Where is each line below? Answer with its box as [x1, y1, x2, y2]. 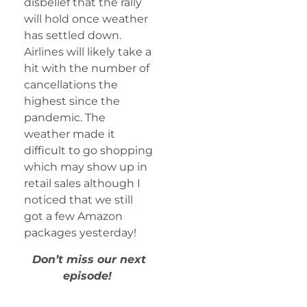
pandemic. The [24, 111, 106, 125]
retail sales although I [24, 177, 140, 191]
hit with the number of [24, 62, 149, 75]
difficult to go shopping [24, 144, 153, 158]
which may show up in [24, 160, 147, 174]
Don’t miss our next [32, 252, 146, 266]
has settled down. [24, 29, 121, 42]
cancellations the [24, 78, 118, 92]
